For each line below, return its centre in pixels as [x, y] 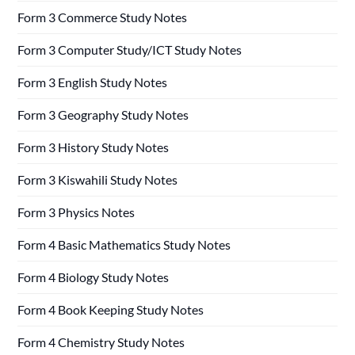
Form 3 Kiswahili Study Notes [98, 179]
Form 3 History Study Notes [94, 147]
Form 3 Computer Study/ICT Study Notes [130, 49]
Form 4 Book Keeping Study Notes [111, 309]
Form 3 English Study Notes [93, 82]
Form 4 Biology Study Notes [94, 277]
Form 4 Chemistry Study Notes [101, 342]
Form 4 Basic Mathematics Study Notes [124, 244]
